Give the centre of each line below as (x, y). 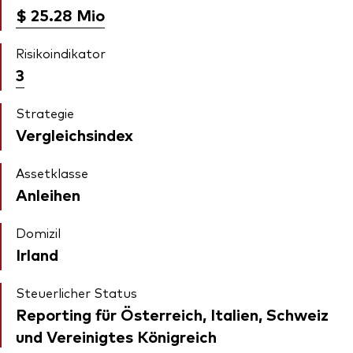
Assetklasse (52, 173)
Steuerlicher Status (76, 293)
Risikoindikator (61, 53)
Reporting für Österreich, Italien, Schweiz (172, 314)
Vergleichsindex (74, 135)
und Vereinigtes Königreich (116, 336)
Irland (37, 255)
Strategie (45, 113)
